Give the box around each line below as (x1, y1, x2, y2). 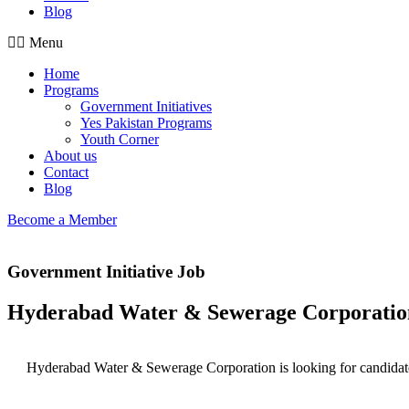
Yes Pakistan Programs (80, 115, 212, 131)
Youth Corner (80, 131, 159, 147)
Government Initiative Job (7, 261, 205, 281)
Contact (44, 164, 89, 180)
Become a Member (7, 212, 117, 227)
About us (44, 148, 97, 163)
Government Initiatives (80, 99, 212, 114)
